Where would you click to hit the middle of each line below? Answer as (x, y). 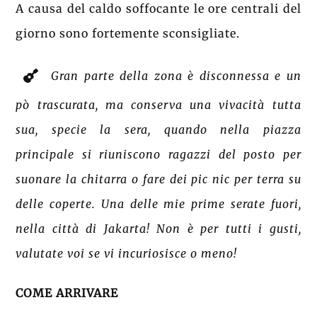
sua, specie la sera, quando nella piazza (158, 129)
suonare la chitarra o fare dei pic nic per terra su (158, 179)
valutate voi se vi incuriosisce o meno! (127, 253)
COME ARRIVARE (67, 293)
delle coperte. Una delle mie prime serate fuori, (158, 203)
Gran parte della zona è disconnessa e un (176, 75)
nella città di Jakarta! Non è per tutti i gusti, (158, 228)
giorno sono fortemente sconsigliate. (128, 34)
